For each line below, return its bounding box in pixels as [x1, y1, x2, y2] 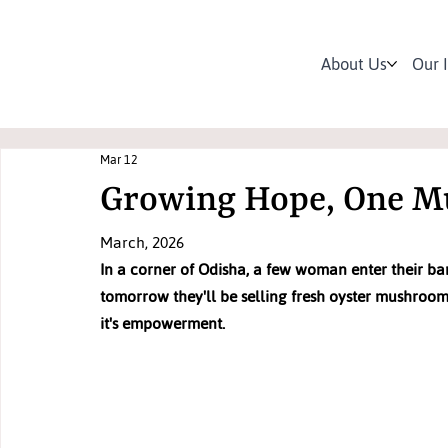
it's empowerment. [100, 307, 225, 339]
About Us [321, 47, 388, 80]
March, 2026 [100, 226, 184, 258]
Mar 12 [100, 148, 138, 173]
